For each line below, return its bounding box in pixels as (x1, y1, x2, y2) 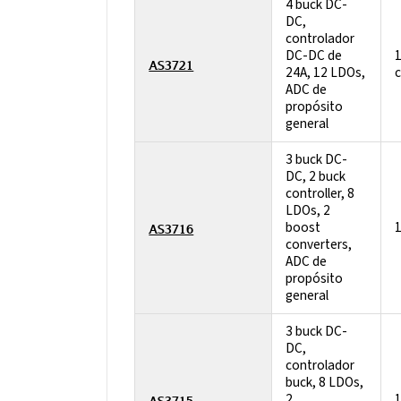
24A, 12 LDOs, (286, 63, 366, 83)
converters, (286, 235, 353, 255)
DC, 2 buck (286, 166, 346, 187)
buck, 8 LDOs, (286, 372, 364, 393)
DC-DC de (286, 46, 343, 66)
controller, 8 (286, 183, 355, 204)
